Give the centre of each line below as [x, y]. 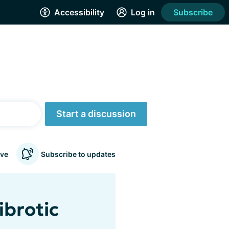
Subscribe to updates [78, 154]
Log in [143, 12]
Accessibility [79, 12]
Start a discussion [96, 114]
